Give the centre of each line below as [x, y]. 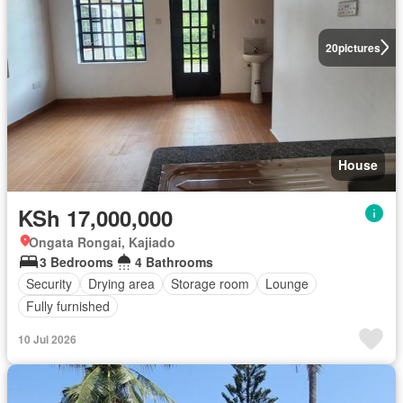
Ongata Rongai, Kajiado [102, 242]
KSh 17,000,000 [95, 217]
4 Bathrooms [174, 261]
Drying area [121, 284]
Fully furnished [68, 306]
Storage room [210, 284]
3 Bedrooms [76, 261]
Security [49, 284]
